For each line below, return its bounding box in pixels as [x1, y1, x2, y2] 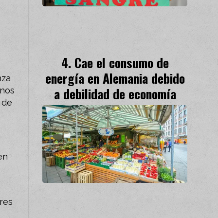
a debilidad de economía [54, 84, 176, 103]
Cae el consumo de [74, 53, 169, 72]
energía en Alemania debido [45, 68, 185, 87]
